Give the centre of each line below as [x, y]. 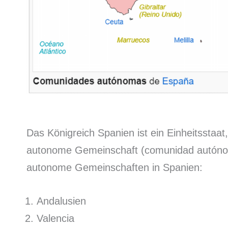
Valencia [55, 219]
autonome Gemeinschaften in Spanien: [115, 168]
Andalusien [61, 201]
